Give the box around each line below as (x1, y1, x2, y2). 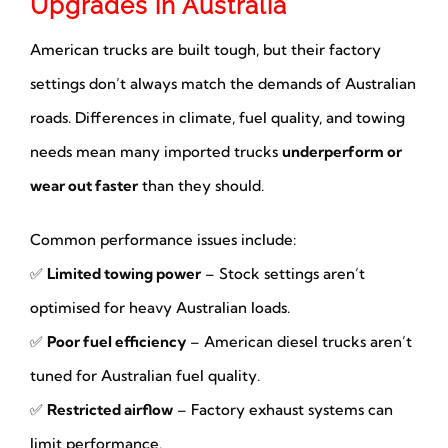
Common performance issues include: (29, 230, 296, 250)
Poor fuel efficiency (46, 332, 186, 352)
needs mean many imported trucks (29, 142, 282, 162)
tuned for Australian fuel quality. (29, 366, 260, 386)
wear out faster (29, 176, 138, 196)
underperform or (281, 142, 402, 162)
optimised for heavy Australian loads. (29, 298, 290, 318)
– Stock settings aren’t (200, 264, 365, 284)
